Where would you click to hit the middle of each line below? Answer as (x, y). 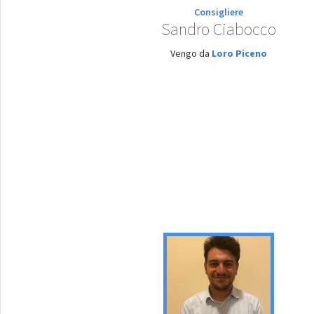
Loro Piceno (239, 53)
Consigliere (219, 12)
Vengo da (191, 53)
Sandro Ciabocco (219, 29)
